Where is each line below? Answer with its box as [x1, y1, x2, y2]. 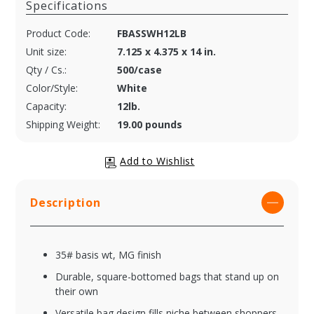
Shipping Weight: [26, 118, 100, 132]
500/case [117, 63, 162, 77]
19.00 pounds [117, 118, 182, 132]
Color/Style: [26, 81, 78, 95]
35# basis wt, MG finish [55, 248, 161, 262]
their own [55, 285, 98, 299]
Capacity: [26, 100, 67, 114]
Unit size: [26, 45, 67, 59]
